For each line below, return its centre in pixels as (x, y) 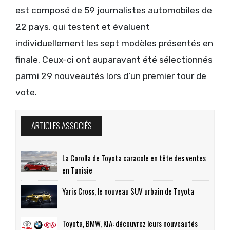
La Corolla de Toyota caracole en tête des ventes (134, 157)
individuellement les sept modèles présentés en (114, 43)
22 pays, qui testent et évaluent (83, 27)
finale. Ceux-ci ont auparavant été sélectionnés (114, 60)
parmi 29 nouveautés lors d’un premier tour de (111, 76)
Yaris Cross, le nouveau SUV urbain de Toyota (128, 191)
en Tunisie (77, 170)
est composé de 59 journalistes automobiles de (114, 11)
